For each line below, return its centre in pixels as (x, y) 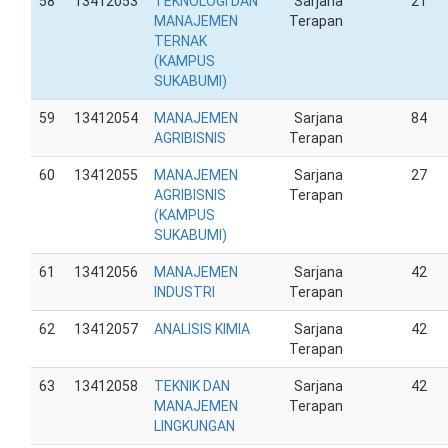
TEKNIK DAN (192, 386)
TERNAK (180, 41)
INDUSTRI (184, 292)
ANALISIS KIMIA (202, 329)
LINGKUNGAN (194, 426)
